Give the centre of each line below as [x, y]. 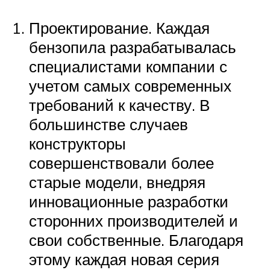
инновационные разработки [129, 202]
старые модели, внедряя [117, 182]
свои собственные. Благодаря [136, 240]
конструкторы [77, 144]
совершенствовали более [121, 163]
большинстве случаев [108, 124]
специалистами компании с [128, 67]
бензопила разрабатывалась [133, 47]
